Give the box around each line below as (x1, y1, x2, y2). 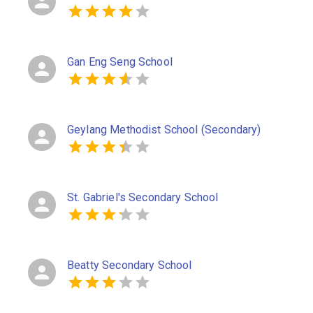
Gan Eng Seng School (67, 55, 173, 68)
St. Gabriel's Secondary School (67, 191, 219, 204)
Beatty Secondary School (67, 259, 192, 272)
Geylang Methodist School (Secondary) (67, 123, 261, 136)
